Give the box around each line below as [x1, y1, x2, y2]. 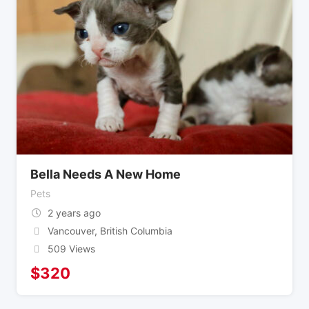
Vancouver [47, 224, 94, 237]
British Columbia [97, 224, 172, 237]
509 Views [47, 242, 95, 255]
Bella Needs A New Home [30, 166, 181, 181]
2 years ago [47, 206, 101, 219]
